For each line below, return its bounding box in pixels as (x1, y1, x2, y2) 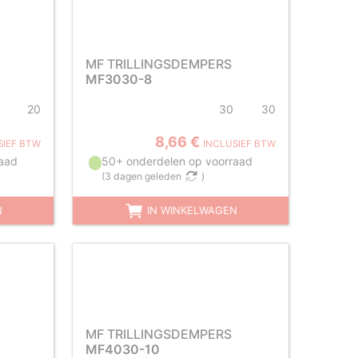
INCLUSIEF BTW (203, 138, 276, 149)
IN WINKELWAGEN (143, 204, 237, 217)
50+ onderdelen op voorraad (101, 154, 253, 168)
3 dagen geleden (104, 170, 181, 182)
